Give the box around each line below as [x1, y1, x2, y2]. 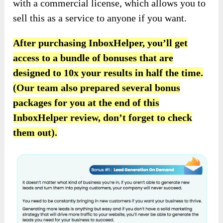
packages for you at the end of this [13, 97, 160, 109]
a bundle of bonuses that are [50, 52, 174, 64]
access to [13, 52, 51, 64]
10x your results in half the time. [61, 67, 204, 79]
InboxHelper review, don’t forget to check [13, 112, 193, 123]
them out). [13, 127, 58, 138]
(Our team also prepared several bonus [13, 82, 181, 94]
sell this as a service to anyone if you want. [13, 12, 187, 24]
